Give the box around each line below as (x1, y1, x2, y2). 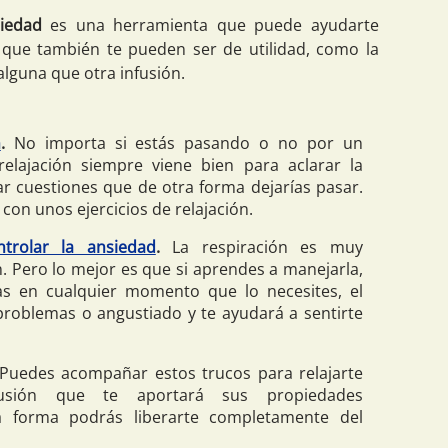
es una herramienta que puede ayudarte (41, 13, 380, 36)
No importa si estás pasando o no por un (4, 131, 364, 154)
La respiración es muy (159, 235, 364, 258)
